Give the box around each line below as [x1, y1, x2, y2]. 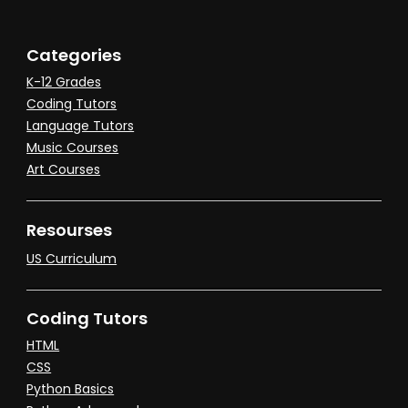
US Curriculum [26, 249, 117, 268]
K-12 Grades [26, 73, 102, 92]
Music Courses [26, 138, 119, 158]
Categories [26, 44, 122, 67]
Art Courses [26, 160, 101, 179]
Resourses [26, 219, 113, 242]
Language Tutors [26, 117, 135, 136]
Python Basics [26, 379, 115, 398]
